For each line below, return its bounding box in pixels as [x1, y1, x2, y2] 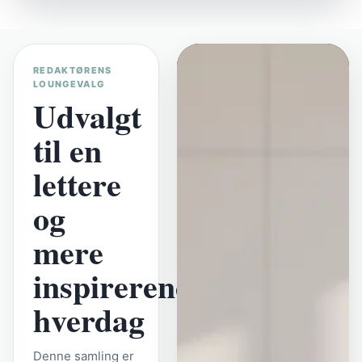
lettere [33, 160, 121, 208]
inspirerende [33, 262, 208, 310]
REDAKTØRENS [33, 65, 112, 77]
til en [33, 126, 102, 175]
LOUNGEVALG [33, 78, 105, 90]
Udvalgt [33, 92, 141, 141]
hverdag [33, 296, 145, 344]
